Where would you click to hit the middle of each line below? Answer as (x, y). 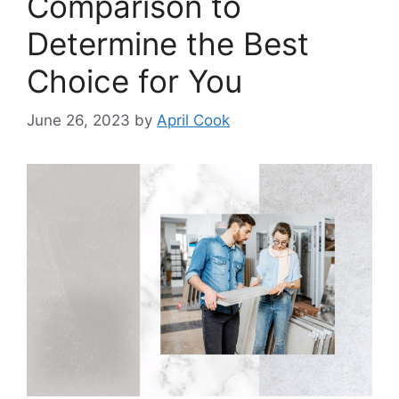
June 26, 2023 (78, 121)
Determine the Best (168, 43)
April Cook (193, 121)
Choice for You (134, 81)
